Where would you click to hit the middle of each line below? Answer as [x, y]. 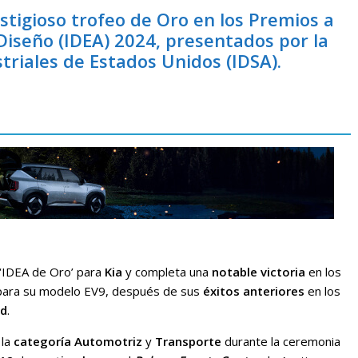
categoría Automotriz [78, 341]
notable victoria [259, 272]
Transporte [188, 341]
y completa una [167, 272]
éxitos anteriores [254, 291]
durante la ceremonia [281, 341]
